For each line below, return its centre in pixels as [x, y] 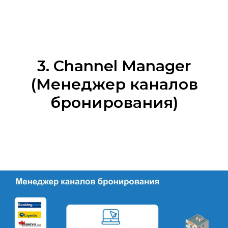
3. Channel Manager [114, 66]
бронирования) [114, 103]
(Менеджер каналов [114, 84]
